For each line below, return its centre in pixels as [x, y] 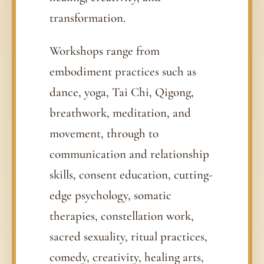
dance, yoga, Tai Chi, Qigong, [122, 93]
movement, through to [104, 134]
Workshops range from [105, 51]
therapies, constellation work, [122, 216]
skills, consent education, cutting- [131, 175]
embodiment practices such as [123, 72]
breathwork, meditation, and [121, 113]
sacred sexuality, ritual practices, [129, 237]
